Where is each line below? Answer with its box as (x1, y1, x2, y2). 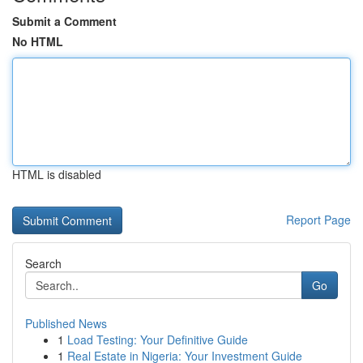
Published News (25, 315, 107, 331)
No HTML (12, 33, 63, 49)
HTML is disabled (12, 166, 101, 182)
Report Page (286, 211, 351, 228)
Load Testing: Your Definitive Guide (67, 331, 248, 348)
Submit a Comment (12, 13, 117, 29)
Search (25, 255, 62, 271)
